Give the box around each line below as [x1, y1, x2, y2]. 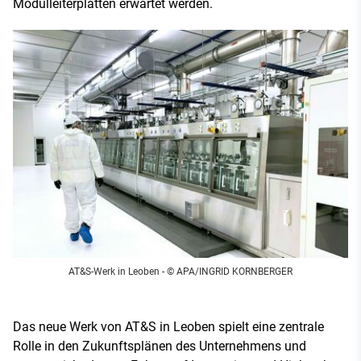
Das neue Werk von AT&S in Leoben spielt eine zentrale [13, 319, 324, 335]
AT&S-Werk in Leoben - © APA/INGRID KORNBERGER [68, 266, 293, 278]
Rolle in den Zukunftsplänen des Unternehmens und [13, 338, 306, 355]
